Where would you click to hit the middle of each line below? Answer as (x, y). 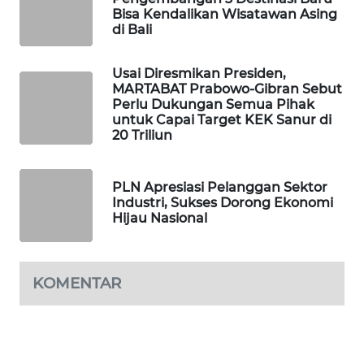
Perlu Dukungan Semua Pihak (213, 104)
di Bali (132, 30)
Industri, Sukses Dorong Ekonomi (223, 202)
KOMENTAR (77, 283)
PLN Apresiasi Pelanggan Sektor (220, 187)
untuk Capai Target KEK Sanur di (222, 120)
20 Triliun (142, 135)
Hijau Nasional (160, 218)
